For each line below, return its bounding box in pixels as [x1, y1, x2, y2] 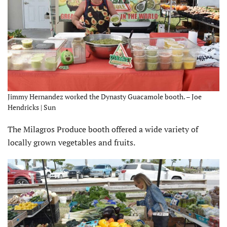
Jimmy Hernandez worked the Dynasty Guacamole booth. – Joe [8, 92, 202, 102]
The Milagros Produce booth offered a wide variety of [8, 124, 198, 135]
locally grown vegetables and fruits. [8, 137, 135, 148]
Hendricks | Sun [8, 102, 56, 112]
